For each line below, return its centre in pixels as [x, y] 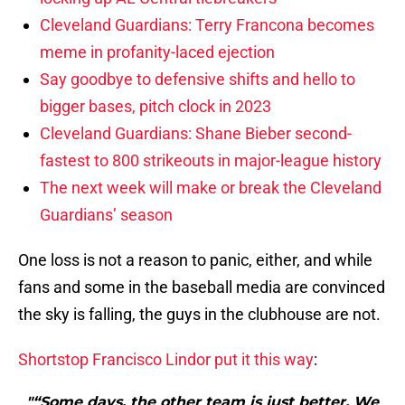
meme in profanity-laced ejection [157, 52]
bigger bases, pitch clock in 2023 [155, 107]
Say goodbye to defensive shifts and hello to [198, 80]
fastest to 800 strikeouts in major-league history [211, 161]
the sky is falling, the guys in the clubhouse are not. [199, 315]
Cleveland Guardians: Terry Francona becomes [207, 25]
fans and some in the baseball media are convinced [202, 287]
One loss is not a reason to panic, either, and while [195, 260]
